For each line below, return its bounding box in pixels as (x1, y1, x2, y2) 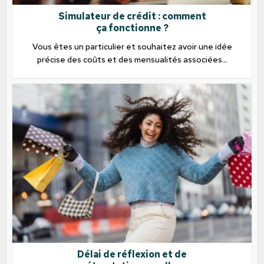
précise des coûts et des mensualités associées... (37, 54, 227, 65)
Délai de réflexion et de (77, 248, 187, 261)
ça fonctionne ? (95, 21, 169, 34)
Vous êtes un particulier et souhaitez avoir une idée (32, 41, 232, 52)
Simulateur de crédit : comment (58, 9, 206, 22)
